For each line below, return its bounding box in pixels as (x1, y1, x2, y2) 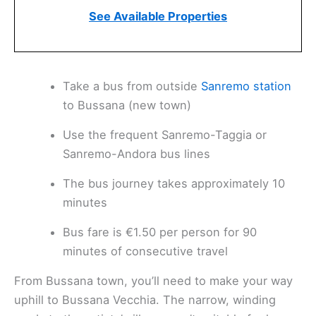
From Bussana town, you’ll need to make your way (14, 274, 293, 288)
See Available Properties (89, 9, 227, 24)
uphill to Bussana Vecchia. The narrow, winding (14, 293, 276, 308)
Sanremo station (201, 79, 292, 94)
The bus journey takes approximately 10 (63, 176, 286, 191)
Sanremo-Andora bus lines (63, 147, 211, 162)
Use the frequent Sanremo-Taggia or (63, 128, 267, 142)
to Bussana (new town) (63, 98, 192, 113)
